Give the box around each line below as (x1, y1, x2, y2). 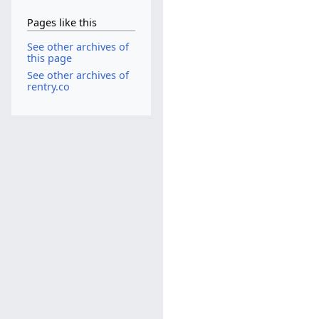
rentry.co (26, 79, 70, 93)
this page (26, 51, 72, 66)
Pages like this (26, 15, 97, 29)
